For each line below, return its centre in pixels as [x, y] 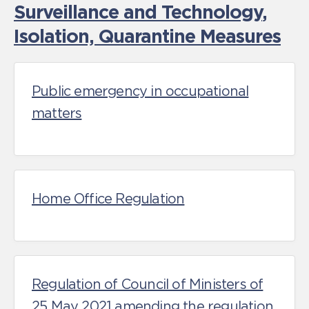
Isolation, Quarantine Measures [147, 36]
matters [57, 113]
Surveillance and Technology [138, 12]
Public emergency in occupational [140, 91]
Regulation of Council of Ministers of [148, 284]
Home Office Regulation [108, 199]
